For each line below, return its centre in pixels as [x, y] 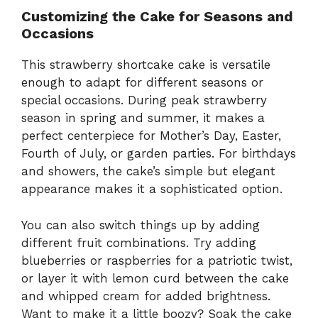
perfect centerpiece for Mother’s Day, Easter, [151, 136]
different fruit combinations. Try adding [139, 242]
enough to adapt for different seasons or [142, 83]
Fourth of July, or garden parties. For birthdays [159, 154]
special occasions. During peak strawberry [144, 100]
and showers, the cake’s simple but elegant [148, 171]
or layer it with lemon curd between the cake [155, 278]
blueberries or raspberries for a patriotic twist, [157, 260]
